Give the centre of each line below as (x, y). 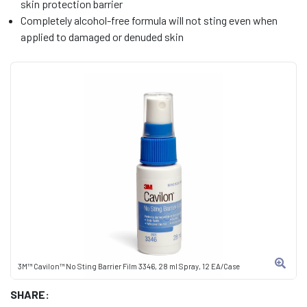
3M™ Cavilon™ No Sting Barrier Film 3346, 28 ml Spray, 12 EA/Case (129, 266)
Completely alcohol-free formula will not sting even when (149, 20)
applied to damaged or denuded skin (102, 37)
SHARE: (30, 294)
